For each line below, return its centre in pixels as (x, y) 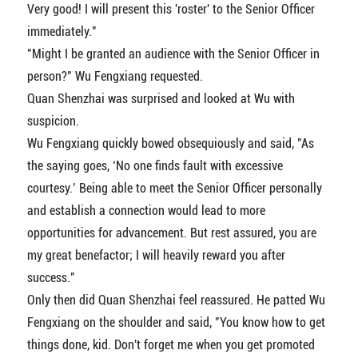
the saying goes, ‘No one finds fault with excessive (155, 166)
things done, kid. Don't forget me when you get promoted (171, 345)
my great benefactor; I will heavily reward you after (156, 256)
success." (51, 278)
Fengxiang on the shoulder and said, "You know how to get (176, 323)
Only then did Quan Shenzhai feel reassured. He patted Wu (176, 300)
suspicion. (53, 121)
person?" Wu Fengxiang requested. (115, 77)
